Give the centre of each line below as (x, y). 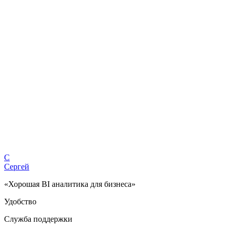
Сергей (17, 166)
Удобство (20, 201)
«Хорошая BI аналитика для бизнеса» (70, 184)
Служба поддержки (38, 219)
